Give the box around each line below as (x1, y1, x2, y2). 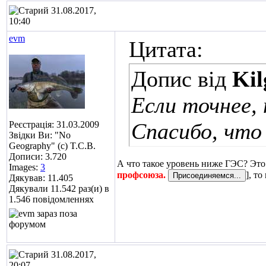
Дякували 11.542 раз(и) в (9, 183, 109, 194)
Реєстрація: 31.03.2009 (9, 119, 99, 129)
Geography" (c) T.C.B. (9, 141, 96, 151)
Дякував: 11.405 (9, 173, 73, 183)
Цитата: (129, 37, 203, 62)
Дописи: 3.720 (9, 151, 66, 161)
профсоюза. (117, 170, 168, 180)
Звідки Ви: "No (9, 130, 71, 140)
